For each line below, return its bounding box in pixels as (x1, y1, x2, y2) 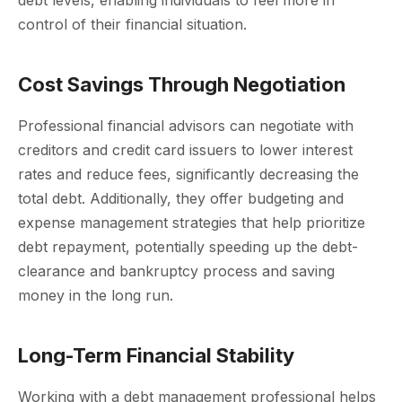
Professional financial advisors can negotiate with (18, 116, 354, 135)
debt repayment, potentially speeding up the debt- (18, 237, 358, 256)
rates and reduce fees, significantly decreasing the (18, 164, 359, 183)
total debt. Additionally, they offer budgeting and (18, 188, 344, 207)
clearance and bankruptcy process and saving (18, 261, 335, 280)
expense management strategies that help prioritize (18, 213, 365, 232)
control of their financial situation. (18, 14, 247, 33)
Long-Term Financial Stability (18, 343, 294, 367)
